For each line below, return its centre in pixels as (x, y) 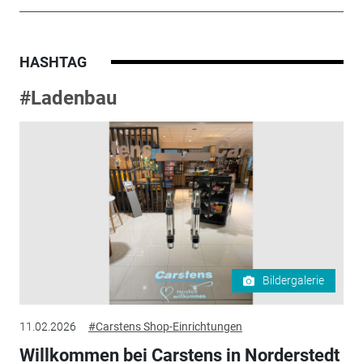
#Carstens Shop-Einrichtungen (165, 327)
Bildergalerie (294, 281)
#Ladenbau (68, 98)
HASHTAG (53, 62)
